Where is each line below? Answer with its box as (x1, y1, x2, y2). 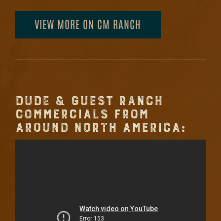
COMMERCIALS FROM (15, 106, 148, 123)
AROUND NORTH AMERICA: (15, 119, 185, 136)
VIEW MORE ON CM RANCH (35, 16, 141, 31)
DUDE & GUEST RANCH (15, 92, 163, 110)
